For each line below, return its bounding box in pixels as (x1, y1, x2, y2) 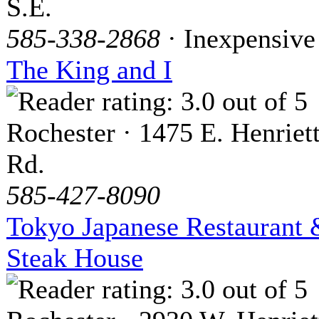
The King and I (6, 55, 172, 85)
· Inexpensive (160, 23, 315, 54)
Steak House (6, 243, 143, 273)
